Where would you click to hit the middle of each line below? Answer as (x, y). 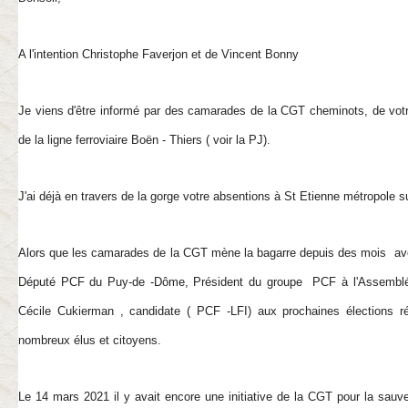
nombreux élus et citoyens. (90, 340)
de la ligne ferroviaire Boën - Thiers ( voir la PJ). (144, 140)
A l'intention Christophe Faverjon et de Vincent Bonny (158, 54)
